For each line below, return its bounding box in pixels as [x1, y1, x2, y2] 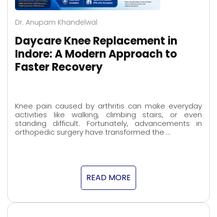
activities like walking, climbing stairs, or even [15, 109, 202, 120]
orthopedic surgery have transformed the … [15, 126, 170, 137]
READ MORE [86, 171, 131, 183]
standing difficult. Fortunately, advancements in [15, 118, 202, 128]
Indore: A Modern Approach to [15, 46, 177, 62]
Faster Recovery [15, 60, 103, 75]
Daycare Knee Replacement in [15, 33, 177, 49]
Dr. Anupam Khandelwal [15, 17, 97, 28]
